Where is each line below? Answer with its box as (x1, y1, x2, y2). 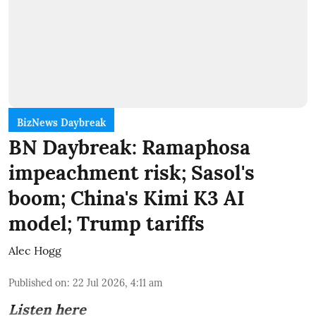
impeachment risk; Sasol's (8, 159, 255, 186)
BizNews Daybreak (17, 116, 106, 129)
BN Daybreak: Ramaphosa (8, 134, 250, 160)
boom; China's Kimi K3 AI (8, 185, 245, 211)
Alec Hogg (8, 243, 61, 257)
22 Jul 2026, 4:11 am (73, 276, 163, 289)
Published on (8, 276, 67, 289)
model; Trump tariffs (8, 210, 205, 236)
